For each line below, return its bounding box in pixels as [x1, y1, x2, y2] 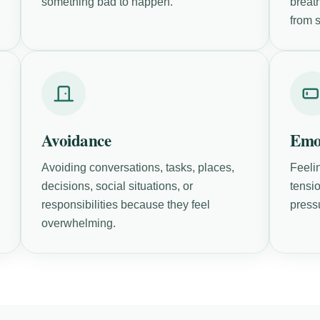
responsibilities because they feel [41, 198, 210, 211]
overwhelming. [41, 216, 116, 229]
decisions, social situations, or [41, 179, 193, 192]
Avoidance [41, 127, 111, 152]
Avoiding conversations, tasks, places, [41, 161, 234, 174]
